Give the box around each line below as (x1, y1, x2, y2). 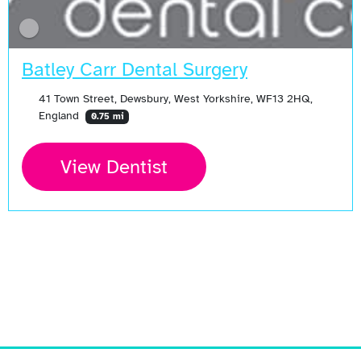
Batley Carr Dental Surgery (22, 56, 247, 81)
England (38, 107, 82, 122)
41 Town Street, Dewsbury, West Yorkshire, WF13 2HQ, (38, 90, 313, 106)
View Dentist (60, 154, 168, 179)
